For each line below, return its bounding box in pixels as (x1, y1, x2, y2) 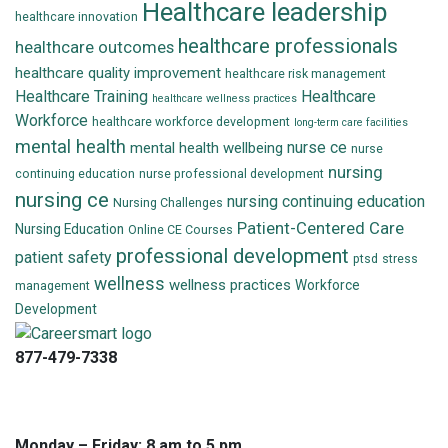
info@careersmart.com (15, 372, 194, 392)
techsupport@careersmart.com (15, 396, 257, 416)
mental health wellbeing (130, 139, 283, 158)
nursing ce (15, 188, 109, 213)
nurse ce (287, 138, 347, 158)
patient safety (15, 248, 112, 268)
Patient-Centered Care (237, 218, 404, 239)
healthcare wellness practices (152, 92, 297, 106)
